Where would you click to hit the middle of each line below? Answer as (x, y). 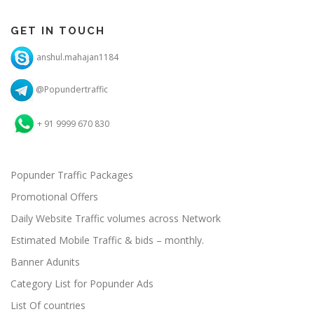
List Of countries (48, 305)
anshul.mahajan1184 (76, 57)
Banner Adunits (45, 261)
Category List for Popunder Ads (82, 283)
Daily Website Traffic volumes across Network (116, 218)
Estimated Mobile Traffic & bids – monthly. (107, 240)
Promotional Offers (54, 196)
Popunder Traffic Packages (72, 175)
